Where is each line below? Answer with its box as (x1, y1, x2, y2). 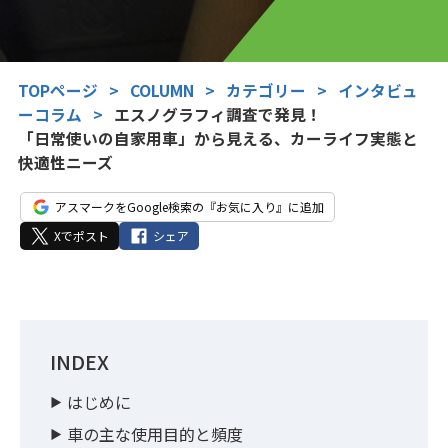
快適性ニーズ (17, 151, 113, 175)
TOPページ (17, 79, 98, 103)
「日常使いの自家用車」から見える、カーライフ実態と (17, 127, 418, 151)
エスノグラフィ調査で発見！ (113, 103, 322, 127)
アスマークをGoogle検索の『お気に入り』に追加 (55, 198, 324, 216)
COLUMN (129, 79, 194, 103)
